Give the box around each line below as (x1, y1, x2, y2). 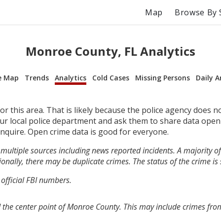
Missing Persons (135, 73, 190, 82)
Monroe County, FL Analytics (26, 42, 195, 59)
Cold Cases (92, 73, 129, 82)
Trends (25, 73, 49, 82)
